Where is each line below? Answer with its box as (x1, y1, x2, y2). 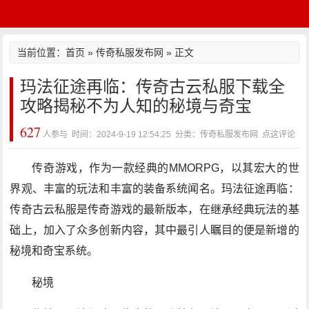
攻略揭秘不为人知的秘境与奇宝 (20, 97, 252, 115)
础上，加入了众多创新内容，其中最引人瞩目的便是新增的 (10, 224, 299, 236)
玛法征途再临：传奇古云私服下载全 (20, 77, 286, 96)
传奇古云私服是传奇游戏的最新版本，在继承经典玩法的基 (10, 203, 299, 215)
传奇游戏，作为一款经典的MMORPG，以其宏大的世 (32, 162, 299, 174)
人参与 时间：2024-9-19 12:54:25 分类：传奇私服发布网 (41, 130, 263, 139)
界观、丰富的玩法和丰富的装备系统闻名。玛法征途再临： (10, 183, 299, 195)
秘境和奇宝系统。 (10, 245, 99, 257)
